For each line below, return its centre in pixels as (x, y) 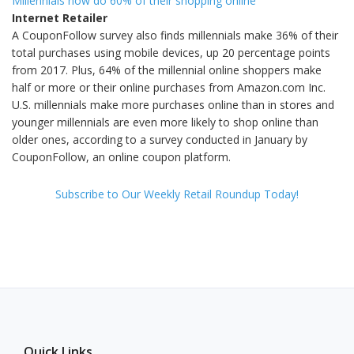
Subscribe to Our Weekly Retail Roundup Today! (177, 194)
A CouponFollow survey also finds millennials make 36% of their (175, 35)
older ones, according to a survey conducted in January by (160, 139)
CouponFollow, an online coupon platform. (121, 156)
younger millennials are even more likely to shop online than (165, 122)
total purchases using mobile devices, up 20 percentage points (171, 52)
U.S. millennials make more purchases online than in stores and (173, 104)
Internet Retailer (60, 17)
